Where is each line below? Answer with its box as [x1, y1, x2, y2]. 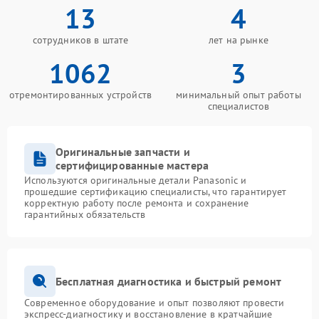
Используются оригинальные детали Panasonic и [24, 174, 247, 187]
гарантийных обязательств [24, 208, 146, 221]
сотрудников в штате [32, 33, 129, 46]
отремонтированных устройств [9, 88, 152, 101]
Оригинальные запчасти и [56, 145, 190, 159]
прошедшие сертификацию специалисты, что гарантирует [24, 185, 287, 198]
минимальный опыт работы [176, 88, 301, 101]
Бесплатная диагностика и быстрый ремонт [56, 273, 282, 288]
